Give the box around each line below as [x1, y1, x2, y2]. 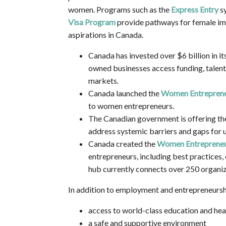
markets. [88, 76, 119, 86]
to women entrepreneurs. [88, 101, 174, 111]
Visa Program [68, 17, 116, 27]
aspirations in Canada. [68, 30, 143, 40]
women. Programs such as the [68, 5, 171, 15]
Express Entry [171, 5, 218, 15]
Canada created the [88, 139, 157, 149]
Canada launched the [88, 88, 161, 98]
